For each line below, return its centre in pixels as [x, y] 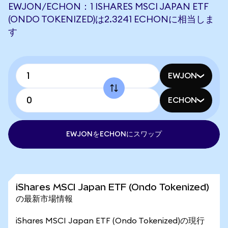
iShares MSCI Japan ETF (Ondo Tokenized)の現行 [110, 221]
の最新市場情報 [44, 198]
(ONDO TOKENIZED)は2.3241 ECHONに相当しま [111, 19]
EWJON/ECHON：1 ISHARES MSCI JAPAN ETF [108, 7]
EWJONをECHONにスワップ [114, 134]
